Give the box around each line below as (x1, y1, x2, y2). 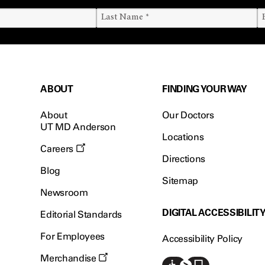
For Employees (40, 231, 105, 242)
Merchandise (40, 253, 99, 264)
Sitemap (162, 175, 199, 186)
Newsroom (40, 187, 88, 198)
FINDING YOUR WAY (162, 83, 248, 95)
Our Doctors (162, 109, 214, 121)
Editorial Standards (40, 209, 122, 220)
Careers (40, 143, 76, 154)
